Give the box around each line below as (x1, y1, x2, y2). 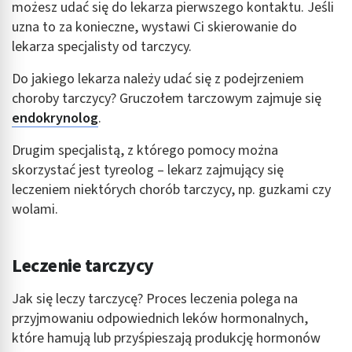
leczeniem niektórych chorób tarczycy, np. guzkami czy (12, 179, 331, 200)
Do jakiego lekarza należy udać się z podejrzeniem (12, 68, 304, 89)
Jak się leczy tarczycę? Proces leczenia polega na (12, 288, 298, 309)
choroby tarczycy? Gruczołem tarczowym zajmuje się (12, 88, 321, 108)
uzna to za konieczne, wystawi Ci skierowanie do (12, 16, 297, 37)
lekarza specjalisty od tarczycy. (12, 36, 192, 57)
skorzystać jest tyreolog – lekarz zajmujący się (12, 159, 284, 180)
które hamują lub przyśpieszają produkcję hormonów (12, 328, 321, 348)
